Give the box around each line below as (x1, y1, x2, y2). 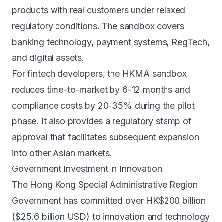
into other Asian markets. (12, 148, 112, 158)
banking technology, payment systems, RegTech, (12, 37, 210, 47)
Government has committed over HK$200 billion (12, 195, 206, 206)
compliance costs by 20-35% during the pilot (12, 100, 195, 111)
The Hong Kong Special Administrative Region (12, 179, 198, 190)
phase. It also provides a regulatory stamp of (12, 116, 192, 126)
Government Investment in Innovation (12, 164, 162, 174)
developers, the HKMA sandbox (55, 68, 187, 79)
